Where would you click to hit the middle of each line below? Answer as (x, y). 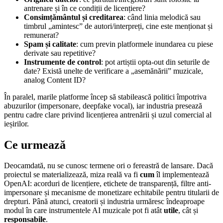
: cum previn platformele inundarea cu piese (145, 44)
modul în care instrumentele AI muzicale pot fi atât (84, 211)
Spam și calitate (50, 44)
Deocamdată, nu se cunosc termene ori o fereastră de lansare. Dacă (109, 166)
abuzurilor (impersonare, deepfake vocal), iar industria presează (103, 106)
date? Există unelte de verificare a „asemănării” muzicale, (113, 71)
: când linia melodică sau (162, 17)
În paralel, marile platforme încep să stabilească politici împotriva (105, 97)
